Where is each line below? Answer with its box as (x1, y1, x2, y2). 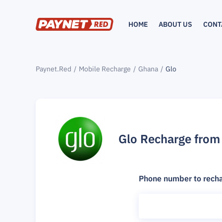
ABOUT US (159, 20, 192, 29)
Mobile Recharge (79, 64, 131, 73)
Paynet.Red (36, 64, 71, 73)
